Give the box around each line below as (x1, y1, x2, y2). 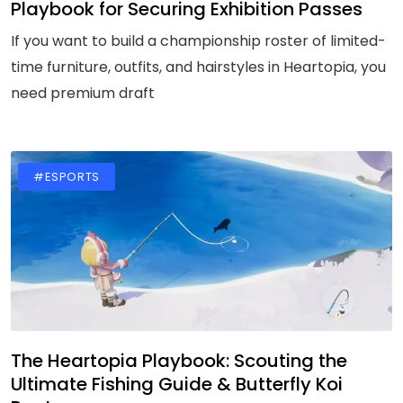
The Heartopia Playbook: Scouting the (11, 348, 347, 373)
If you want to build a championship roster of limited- (11, 31, 386, 51)
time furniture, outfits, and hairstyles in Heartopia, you (11, 57, 386, 77)
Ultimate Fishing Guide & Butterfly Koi (11, 372, 343, 397)
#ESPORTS (33, 168, 100, 185)
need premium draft (11, 83, 155, 103)
